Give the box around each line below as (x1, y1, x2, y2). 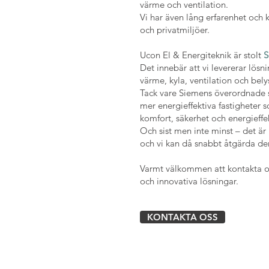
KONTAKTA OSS (147, 211, 218, 223)
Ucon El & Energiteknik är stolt (140, 49, 264, 61)
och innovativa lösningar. (140, 175, 238, 187)
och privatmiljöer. (140, 24, 210, 35)
